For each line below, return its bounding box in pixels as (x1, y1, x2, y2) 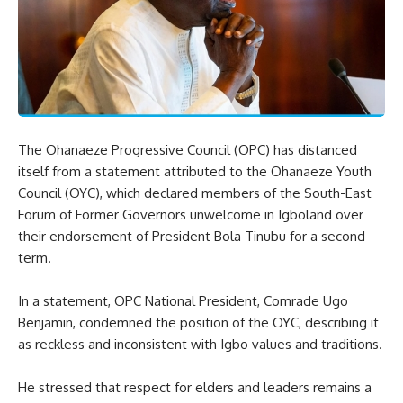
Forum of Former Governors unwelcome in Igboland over (18, 205, 363, 223)
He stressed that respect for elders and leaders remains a (18, 378, 372, 396)
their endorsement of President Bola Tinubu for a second (18, 227, 365, 245)
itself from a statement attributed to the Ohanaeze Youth (18, 162, 372, 180)
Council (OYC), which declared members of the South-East (18, 184, 372, 201)
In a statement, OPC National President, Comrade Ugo (18, 291, 348, 309)
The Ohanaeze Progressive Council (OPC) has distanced (18, 140, 357, 158)
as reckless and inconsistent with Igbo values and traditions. (18, 335, 382, 353)
